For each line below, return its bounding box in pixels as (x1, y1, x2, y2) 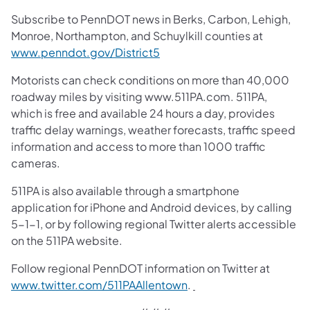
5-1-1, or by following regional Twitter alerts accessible (11, 216, 296, 231)
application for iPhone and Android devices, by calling (11, 199, 292, 215)
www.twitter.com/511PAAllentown (11, 277, 188, 292)
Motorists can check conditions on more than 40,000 (11, 72, 289, 87)
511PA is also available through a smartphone (11, 183, 239, 198)
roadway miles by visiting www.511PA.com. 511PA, (11, 89, 267, 104)
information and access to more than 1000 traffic (11, 138, 266, 154)
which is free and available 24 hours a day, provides (11, 105, 275, 120)
